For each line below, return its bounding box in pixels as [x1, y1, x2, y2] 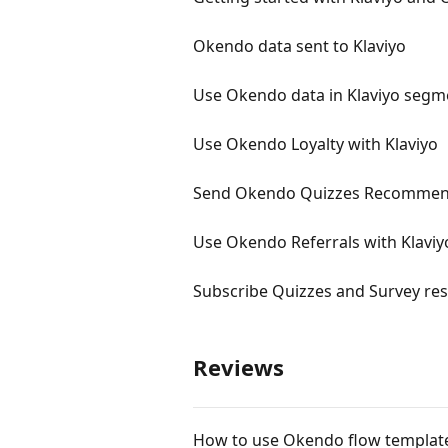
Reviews [193, 352, 284, 382]
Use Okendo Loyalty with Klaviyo [193, 133, 438, 155]
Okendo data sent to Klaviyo [193, 35, 406, 57]
